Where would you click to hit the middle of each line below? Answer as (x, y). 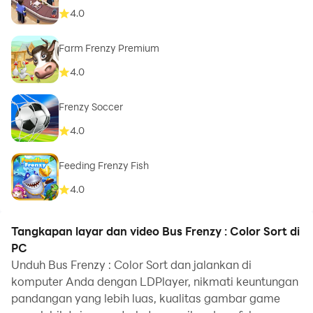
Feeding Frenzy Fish (104, 166)
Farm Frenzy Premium (109, 48)
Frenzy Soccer (91, 107)
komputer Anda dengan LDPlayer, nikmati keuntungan (155, 281)
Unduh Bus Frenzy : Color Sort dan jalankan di (131, 264)
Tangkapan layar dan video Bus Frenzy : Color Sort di (155, 231)
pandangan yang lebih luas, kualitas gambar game (146, 298)
